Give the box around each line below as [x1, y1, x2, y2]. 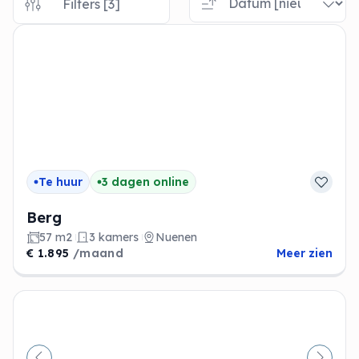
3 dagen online [102, 175, 189, 189]
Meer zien [276, 246, 333, 260]
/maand [72, 246, 123, 260]
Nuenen [155, 230, 197, 244]
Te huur [38, 175, 83, 189]
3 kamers [89, 230, 139, 244]
